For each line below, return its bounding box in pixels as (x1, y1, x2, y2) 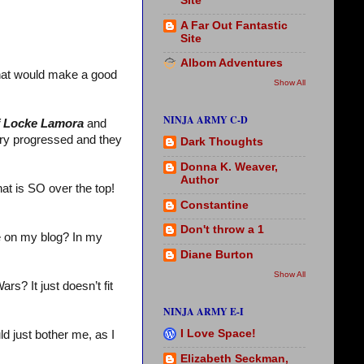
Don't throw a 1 (180, 223, 264, 236)
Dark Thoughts (180, 136, 263, 149)
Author (180, 173, 219, 186)
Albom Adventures (180, 57, 283, 70)
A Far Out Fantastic (180, 19, 288, 32)
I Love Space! (180, 327, 256, 340)
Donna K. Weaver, (180, 160, 278, 173)
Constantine (180, 198, 249, 211)
